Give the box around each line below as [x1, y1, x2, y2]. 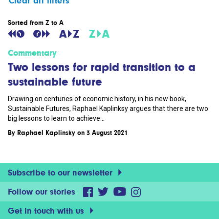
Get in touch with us [8, 206, 87, 216]
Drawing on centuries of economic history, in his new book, [8, 95, 186, 103]
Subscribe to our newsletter [8, 168, 115, 177]
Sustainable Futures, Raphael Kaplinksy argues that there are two [8, 105, 208, 112]
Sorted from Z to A [8, 19, 64, 26]
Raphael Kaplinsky [17, 129, 75, 136]
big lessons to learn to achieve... [8, 114, 105, 122]
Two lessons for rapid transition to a [8, 60, 196, 73]
